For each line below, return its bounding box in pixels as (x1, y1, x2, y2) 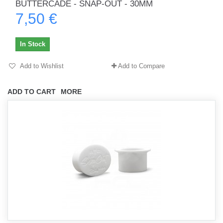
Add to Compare (118, 62, 165, 70)
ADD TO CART (7, 88, 56, 96)
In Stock (20, 40, 45, 48)
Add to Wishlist (18, 62, 64, 70)
